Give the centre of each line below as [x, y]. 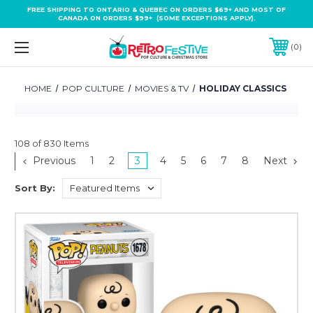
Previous [53, 160]
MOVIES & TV [161, 88]
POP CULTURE [93, 88]
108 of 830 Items [52, 143]
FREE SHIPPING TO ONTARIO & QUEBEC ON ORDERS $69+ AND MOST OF [156, 9]
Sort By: [35, 188]
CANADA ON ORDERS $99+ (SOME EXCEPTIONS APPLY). [156, 18]
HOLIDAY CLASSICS [242, 88]
